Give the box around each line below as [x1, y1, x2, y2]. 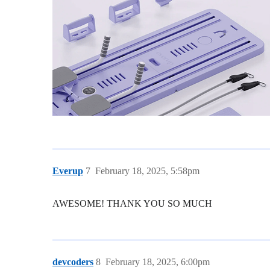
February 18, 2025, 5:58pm [95, 165, 199, 176]
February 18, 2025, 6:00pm [105, 256, 210, 267]
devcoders [52, 256, 93, 267]
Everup [52, 165, 83, 176]
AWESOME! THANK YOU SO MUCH [52, 198, 212, 209]
